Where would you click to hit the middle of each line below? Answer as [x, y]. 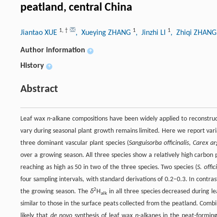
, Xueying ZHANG [104, 33]
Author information [53, 50]
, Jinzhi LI [152, 33]
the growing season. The [55, 192]
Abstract [39, 89]
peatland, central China [76, 8]
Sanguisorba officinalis [159, 143]
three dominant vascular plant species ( [75, 143]
